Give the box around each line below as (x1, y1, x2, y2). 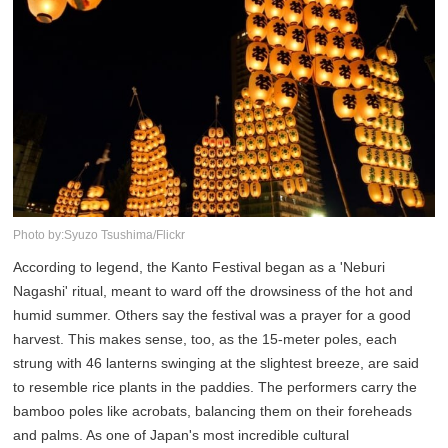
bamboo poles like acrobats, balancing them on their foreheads (13, 403, 413, 420)
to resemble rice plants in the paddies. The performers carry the (13, 379, 418, 396)
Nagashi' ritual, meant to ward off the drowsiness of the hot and (13, 283, 414, 300)
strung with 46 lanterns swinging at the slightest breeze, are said (13, 355, 420, 372)
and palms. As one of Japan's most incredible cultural (13, 427, 350, 444)
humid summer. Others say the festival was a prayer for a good (13, 307, 412, 324)
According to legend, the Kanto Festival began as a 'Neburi (13, 259, 386, 276)
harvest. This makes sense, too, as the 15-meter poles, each (13, 331, 398, 348)
